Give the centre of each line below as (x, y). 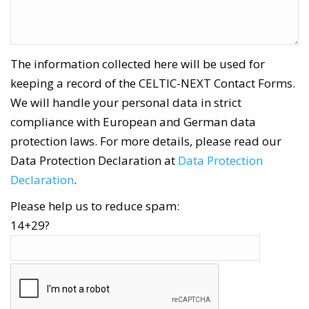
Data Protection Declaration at (94, 160)
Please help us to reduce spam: (95, 206)
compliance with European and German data (133, 122)
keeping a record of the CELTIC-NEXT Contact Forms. (153, 83)
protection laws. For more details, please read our (146, 141)
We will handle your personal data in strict (126, 102)
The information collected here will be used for (138, 64)
